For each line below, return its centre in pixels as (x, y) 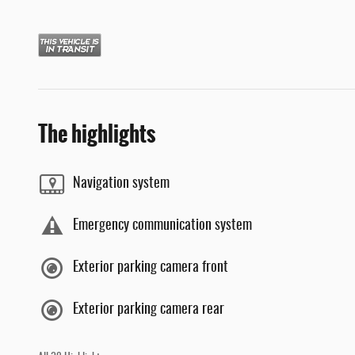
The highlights (97, 134)
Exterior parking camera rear (149, 310)
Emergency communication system (162, 226)
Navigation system (121, 184)
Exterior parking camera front (151, 268)
